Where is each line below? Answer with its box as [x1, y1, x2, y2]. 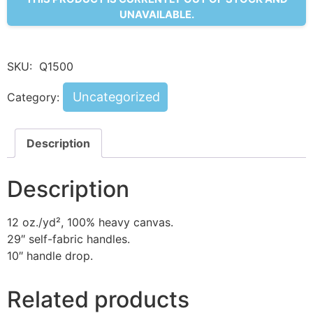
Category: [7, 90, 63, 105]
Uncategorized [73, 89, 160, 105]
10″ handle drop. [7, 249, 93, 263]
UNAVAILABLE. [119, 8, 194, 21]
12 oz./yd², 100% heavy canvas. [7, 215, 173, 230]
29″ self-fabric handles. [7, 232, 130, 247]
